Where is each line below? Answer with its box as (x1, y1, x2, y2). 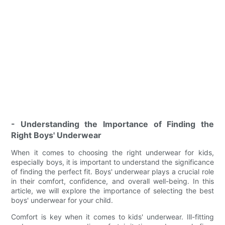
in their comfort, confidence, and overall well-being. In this (11, 176, 214, 185)
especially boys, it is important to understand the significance (11, 157, 214, 166)
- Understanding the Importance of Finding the (11, 119, 214, 129)
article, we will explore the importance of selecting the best (11, 186, 214, 195)
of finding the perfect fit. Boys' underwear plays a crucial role (11, 167, 214, 176)
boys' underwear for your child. (11, 195, 114, 204)
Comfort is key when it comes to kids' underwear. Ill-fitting (11, 212, 214, 221)
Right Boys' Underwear (11, 130, 102, 140)
